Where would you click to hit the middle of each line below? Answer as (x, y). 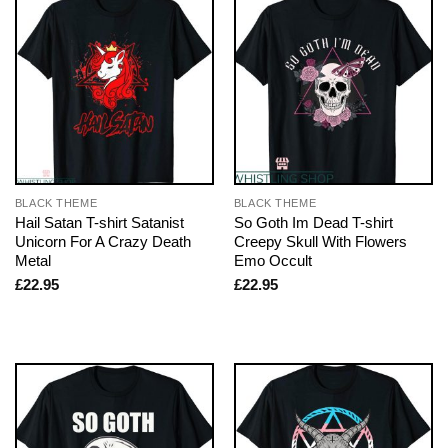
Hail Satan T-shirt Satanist (99, 223)
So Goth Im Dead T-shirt (313, 223)
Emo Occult (272, 261)
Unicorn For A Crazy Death (102, 242)
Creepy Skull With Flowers (320, 242)
